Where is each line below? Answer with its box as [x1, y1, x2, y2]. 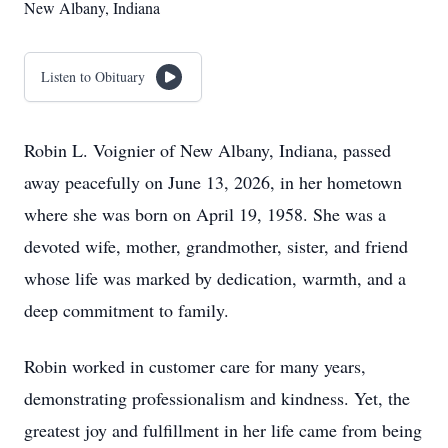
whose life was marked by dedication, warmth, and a [24, 266, 406, 290]
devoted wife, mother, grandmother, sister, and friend [24, 234, 408, 258]
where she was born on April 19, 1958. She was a [24, 202, 386, 226]
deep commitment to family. [24, 298, 229, 322]
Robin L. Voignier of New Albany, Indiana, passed [24, 138, 391, 162]
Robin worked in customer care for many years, [24, 354, 366, 378]
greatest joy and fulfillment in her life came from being [24, 418, 422, 442]
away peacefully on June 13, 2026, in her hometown [24, 170, 402, 194]
